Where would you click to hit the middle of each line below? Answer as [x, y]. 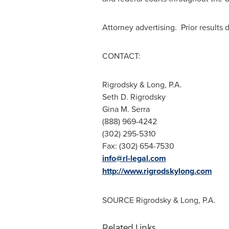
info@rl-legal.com [134, 158]
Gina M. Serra [126, 109]
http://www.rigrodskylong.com [157, 171]
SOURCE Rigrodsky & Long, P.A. [159, 200]
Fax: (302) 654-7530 [138, 146]
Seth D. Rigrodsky [134, 97]
